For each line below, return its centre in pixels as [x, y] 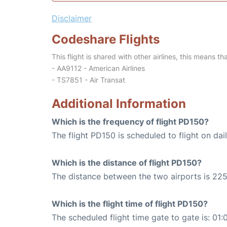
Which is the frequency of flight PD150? [130, 122]
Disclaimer [72, 18]
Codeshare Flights [106, 39]
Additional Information [119, 104]
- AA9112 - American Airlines [98, 68]
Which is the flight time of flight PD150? [130, 204]
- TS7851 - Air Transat [88, 80]
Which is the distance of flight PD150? [127, 163]
